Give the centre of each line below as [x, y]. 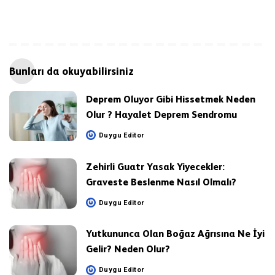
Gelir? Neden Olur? [128, 249]
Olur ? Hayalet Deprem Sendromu [161, 114]
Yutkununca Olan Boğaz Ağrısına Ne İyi [175, 234]
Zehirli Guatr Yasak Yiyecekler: [155, 166]
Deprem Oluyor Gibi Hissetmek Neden [171, 99]
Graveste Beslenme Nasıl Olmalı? [161, 182]
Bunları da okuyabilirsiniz [72, 71]
